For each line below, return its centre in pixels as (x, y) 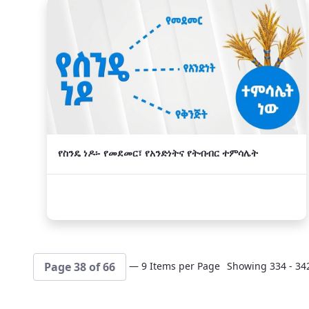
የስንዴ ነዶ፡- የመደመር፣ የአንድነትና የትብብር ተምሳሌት (158, 153)
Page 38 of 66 (80, 267)
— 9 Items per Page (175, 266)
